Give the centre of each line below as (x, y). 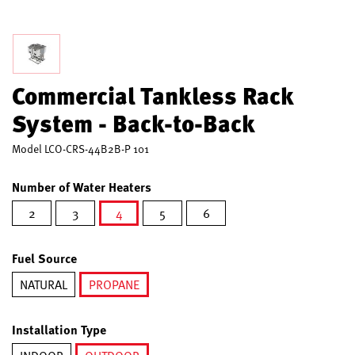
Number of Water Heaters (82, 187)
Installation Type (59, 329)
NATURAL (44, 284)
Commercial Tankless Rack (153, 95)
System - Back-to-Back (134, 123)
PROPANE (114, 284)
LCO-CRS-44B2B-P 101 (97, 149)
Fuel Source (44, 258)
